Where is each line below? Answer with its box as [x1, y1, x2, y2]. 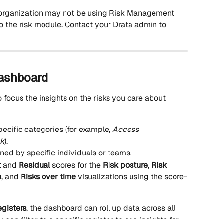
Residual [19, 159, 50, 170]
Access [112, 124, 141, 135]
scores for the [50, 159, 103, 170]
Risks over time [21, 171, 76, 182]
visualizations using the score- [76, 171, 187, 182]
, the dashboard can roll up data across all [26, 202, 177, 213]
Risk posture [103, 159, 148, 170]
